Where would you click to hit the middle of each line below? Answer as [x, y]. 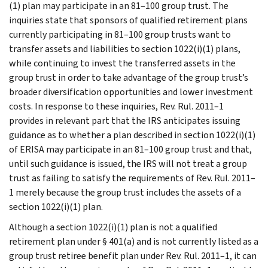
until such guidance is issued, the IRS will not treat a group [128, 163]
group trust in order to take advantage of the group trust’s [129, 77]
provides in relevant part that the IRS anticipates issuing [125, 120]
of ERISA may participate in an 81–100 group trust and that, [130, 149]
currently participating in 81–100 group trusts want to [120, 34]
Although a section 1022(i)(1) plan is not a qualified [113, 227]
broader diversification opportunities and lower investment [131, 92]
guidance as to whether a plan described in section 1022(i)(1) [132, 135]
